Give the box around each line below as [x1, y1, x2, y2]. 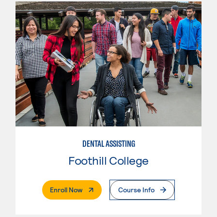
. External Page [82, 185, 127, 194]
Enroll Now [50, 186, 82, 194]
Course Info [118, 186, 155, 194]
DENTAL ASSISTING [82, 138, 135, 150]
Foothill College [68, 153, 149, 168]
